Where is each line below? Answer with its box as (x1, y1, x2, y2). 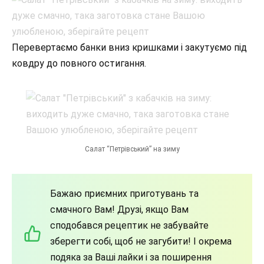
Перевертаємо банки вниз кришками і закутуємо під (12, 41, 247, 53)
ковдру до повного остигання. (12, 57, 146, 69)
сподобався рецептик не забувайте (50, 220, 209, 232)
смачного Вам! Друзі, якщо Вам (50, 204, 189, 216)
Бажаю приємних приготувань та (50, 188, 199, 200)
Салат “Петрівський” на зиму (84, 145, 180, 154)
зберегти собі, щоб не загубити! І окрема (50, 236, 232, 247)
